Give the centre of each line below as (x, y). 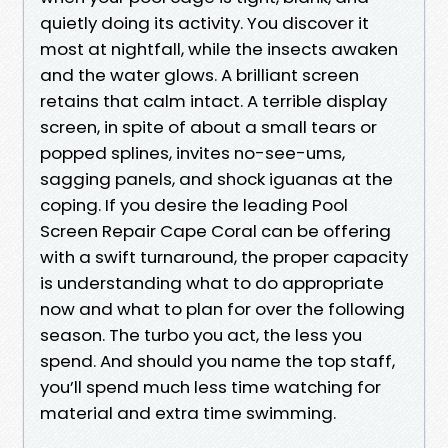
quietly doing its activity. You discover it (204, 22)
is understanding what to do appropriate (212, 282)
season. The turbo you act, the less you (201, 334)
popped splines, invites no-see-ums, (192, 152)
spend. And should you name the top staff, (217, 360)
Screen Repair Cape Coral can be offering (215, 230)
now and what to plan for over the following (222, 308)
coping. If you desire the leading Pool (194, 204)
